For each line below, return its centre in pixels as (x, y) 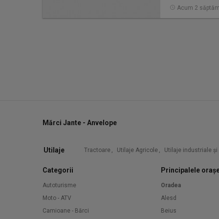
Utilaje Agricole (137, 150)
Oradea (171, 185)
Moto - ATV (57, 198)
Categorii (58, 170)
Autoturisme (59, 185)
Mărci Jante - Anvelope (80, 123)
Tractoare (97, 150)
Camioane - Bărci (66, 211)
